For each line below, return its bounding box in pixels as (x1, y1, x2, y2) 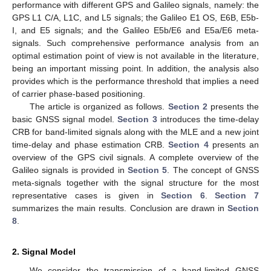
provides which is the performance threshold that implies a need (12, 76, 259, 86)
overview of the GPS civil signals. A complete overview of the (12, 152, 259, 162)
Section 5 (128, 165, 168, 175)
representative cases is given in (12, 190, 162, 200)
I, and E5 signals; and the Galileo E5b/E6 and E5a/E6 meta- (12, 25, 259, 35)
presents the (207, 101, 259, 111)
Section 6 (161, 190, 205, 200)
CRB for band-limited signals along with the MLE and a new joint (12, 126, 259, 137)
